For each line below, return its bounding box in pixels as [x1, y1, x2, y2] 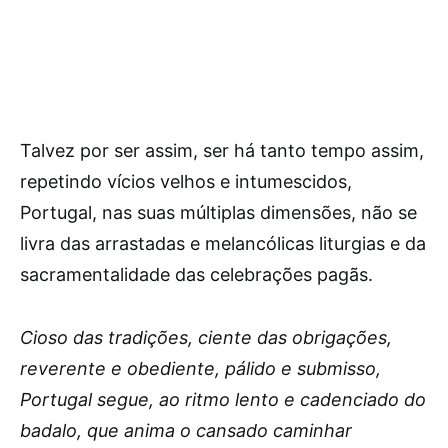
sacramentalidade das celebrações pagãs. [20, 264, 373, 285]
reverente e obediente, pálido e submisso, [20, 358, 381, 379]
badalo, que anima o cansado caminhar [20, 420, 352, 441]
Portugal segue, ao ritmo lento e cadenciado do [20, 389, 426, 410]
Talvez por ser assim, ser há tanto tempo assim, [20, 140, 424, 161]
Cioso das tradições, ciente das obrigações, [20, 327, 392, 348]
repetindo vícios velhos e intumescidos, [20, 171, 352, 192]
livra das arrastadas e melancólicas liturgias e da [20, 233, 426, 254]
